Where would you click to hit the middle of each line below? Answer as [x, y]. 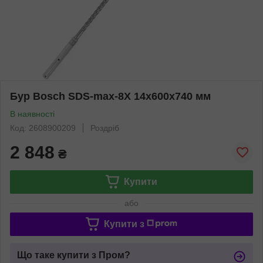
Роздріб [105, 128]
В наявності [32, 114]
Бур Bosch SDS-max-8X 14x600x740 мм [110, 96]
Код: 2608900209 [43, 128]
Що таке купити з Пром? [74, 255]
